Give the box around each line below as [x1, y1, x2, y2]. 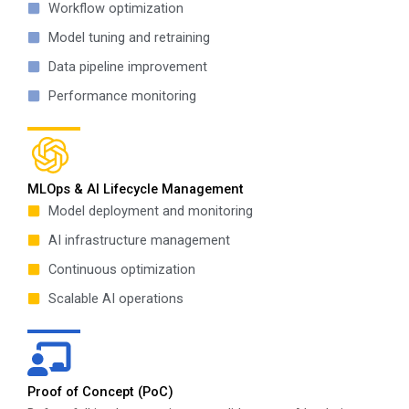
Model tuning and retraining [47, 29, 210, 46]
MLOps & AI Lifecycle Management [27, 181, 244, 197]
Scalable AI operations [47, 290, 184, 307]
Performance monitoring [47, 88, 196, 104]
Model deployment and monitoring [47, 203, 253, 219]
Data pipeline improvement [47, 58, 207, 75]
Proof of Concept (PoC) [27, 383, 173, 400]
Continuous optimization [47, 261, 195, 278]
